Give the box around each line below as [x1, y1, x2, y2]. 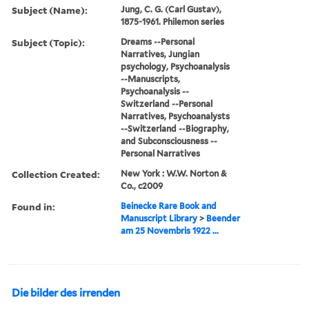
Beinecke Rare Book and [121, 200, 217, 211]
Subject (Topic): [12, 35, 85, 49]
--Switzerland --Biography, [121, 123, 230, 134]
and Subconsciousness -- [121, 135, 218, 146]
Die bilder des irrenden [12, 286, 120, 299]
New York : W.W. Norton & [121, 168, 228, 179]
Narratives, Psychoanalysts [121, 110, 230, 121]
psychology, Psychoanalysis [121, 61, 230, 72]
